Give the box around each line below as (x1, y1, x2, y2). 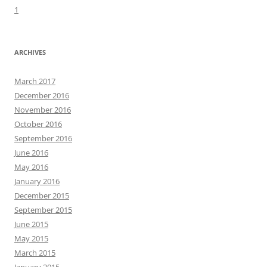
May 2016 (14, 161, 48, 172)
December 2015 (14, 190, 69, 201)
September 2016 (14, 132, 72, 144)
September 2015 (14, 204, 72, 215)
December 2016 (14, 89, 69, 101)
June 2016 (14, 147, 48, 158)
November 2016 (14, 104, 71, 115)
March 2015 (14, 247, 55, 258)
